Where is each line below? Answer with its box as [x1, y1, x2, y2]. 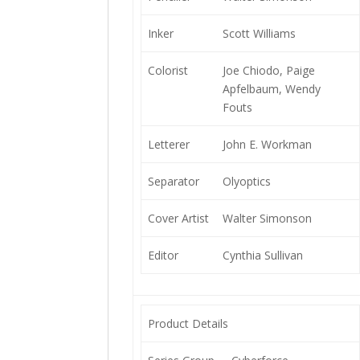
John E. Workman [222, 137, 312, 152]
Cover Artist [147, 211, 209, 226]
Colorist [147, 63, 188, 78]
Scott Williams [222, 26, 296, 41]
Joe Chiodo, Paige [222, 63, 315, 78]
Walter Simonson [222, 211, 312, 226]
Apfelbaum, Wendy [222, 81, 321, 96]
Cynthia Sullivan [222, 247, 303, 263]
